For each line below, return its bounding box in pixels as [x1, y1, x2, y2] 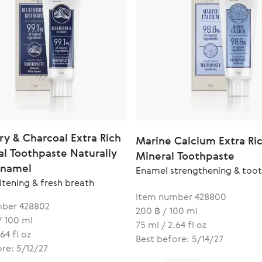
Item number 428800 [136, 190, 226, 204]
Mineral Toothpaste [136, 149, 235, 163]
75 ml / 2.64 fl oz [136, 218, 206, 232]
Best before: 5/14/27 [136, 232, 223, 246]
